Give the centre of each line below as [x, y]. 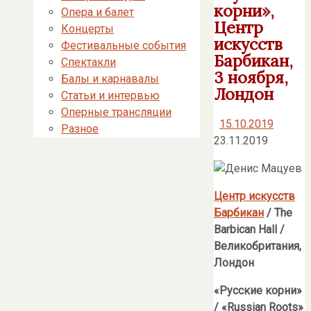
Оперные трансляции [116, 112]
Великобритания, [258, 246]
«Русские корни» [258, 290]
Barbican [235, 229]
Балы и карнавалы [110, 79]
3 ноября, [251, 77]
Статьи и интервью [110, 95]
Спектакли [89, 62]
